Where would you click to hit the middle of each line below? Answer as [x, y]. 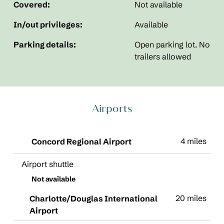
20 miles [191, 198]
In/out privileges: [48, 24]
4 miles [194, 141]
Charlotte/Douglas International [93, 198]
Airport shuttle [47, 164]
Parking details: [44, 44]
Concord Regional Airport [81, 141]
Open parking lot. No [172, 44]
